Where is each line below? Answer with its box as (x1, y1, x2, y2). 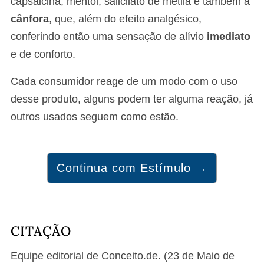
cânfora (11, 13, 49, 25)
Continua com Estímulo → (57, 161, 207, 175)
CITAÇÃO (11, 223, 71, 240)
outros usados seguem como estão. (11, 111, 179, 123)
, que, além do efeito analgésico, (49, 13, 202, 25)
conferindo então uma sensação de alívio (11, 31, 207, 43)
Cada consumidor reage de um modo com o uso (11, 75, 237, 88)
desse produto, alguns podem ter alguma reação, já (11, 93, 253, 105)
